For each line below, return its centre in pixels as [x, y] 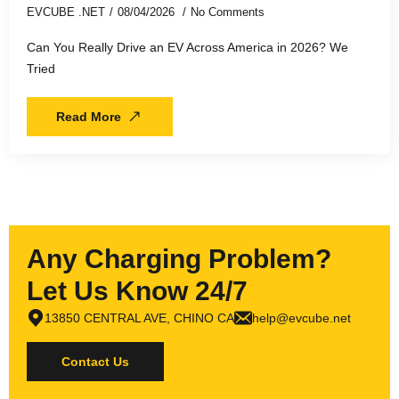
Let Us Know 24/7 [137, 290]
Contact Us [95, 361]
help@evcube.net [301, 318]
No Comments [228, 12]
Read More [89, 116]
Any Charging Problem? [179, 258]
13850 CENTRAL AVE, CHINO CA [139, 318]
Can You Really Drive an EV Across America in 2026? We [187, 47]
